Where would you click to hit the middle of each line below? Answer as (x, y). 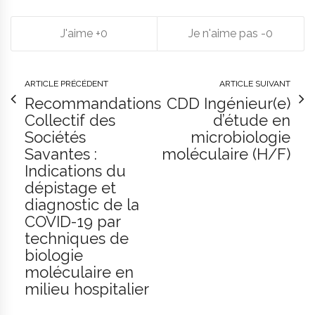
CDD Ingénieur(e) (229, 103)
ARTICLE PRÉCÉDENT (66, 83)
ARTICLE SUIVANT (255, 83)
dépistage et (70, 187)
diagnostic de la (82, 204)
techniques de (77, 238)
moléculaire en (79, 272)
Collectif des (70, 120)
